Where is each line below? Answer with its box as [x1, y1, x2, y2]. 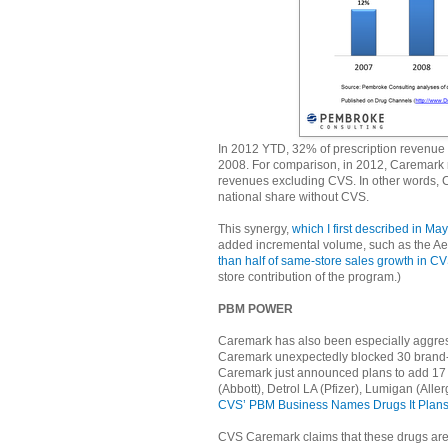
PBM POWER [218, 301, 293, 316]
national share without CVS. [218, 189, 369, 204]
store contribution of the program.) [218, 269, 401, 284]
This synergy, [218, 221, 292, 236]
